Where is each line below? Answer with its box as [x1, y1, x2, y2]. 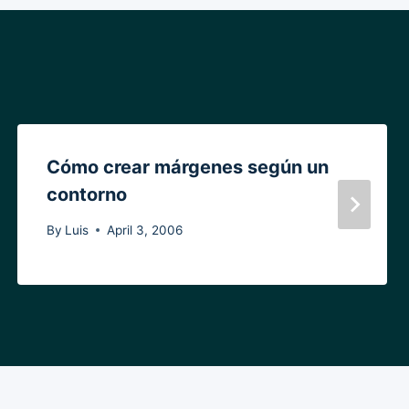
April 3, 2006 [106, 222, 183, 237]
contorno [46, 184, 127, 206]
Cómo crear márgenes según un [46, 156, 329, 179]
